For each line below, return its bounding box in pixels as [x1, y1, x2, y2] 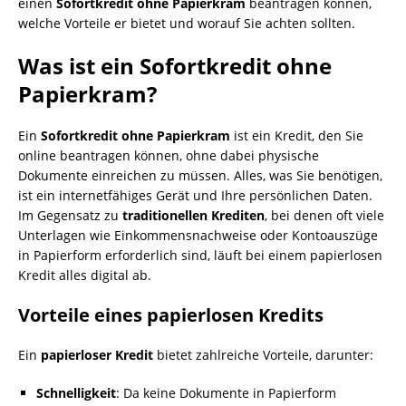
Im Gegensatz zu [18, 207, 122, 224]
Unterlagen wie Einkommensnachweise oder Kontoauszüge [18, 227, 378, 244]
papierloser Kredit [41, 346, 153, 363]
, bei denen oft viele [265, 207, 384, 224]
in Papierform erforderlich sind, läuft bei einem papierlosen [18, 246, 382, 264]
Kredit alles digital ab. [18, 266, 151, 284]
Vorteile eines [18, 303, 147, 327]
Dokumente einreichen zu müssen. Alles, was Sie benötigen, [18, 167, 382, 184]
